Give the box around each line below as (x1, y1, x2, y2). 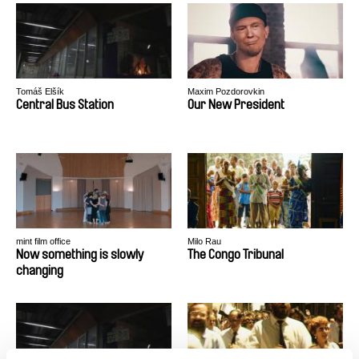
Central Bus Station (16, 98, 114, 111)
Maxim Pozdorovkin (188, 87, 264, 96)
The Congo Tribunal (188, 248, 284, 261)
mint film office (16, 236, 71, 246)
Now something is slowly (16, 248, 144, 261)
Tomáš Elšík (16, 87, 64, 96)
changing (16, 264, 63, 277)
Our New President (188, 98, 284, 111)
